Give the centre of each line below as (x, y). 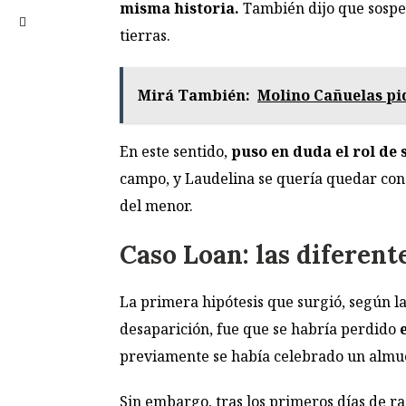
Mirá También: (194, 96)
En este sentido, (175, 152)
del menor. (156, 206)
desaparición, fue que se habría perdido (260, 329)
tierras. (145, 36)
